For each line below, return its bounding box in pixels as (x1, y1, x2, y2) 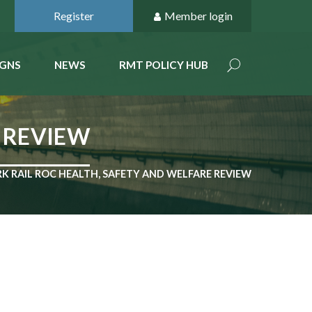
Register (54, 9, 94, 22)
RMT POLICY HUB (119, 58, 208, 71)
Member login (164, 9, 233, 22)
